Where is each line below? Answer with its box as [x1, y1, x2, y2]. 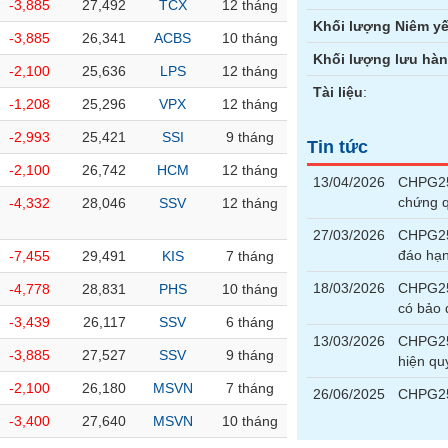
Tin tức [307, 137, 369, 157]
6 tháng [226, 314, 274, 330]
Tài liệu [313, 84, 364, 100]
